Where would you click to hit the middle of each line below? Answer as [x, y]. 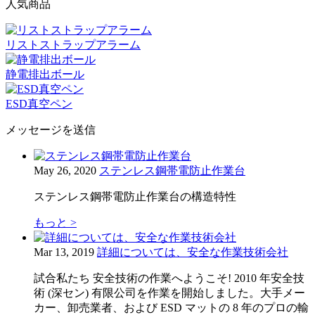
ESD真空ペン [39, 103]
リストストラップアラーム [73, 44]
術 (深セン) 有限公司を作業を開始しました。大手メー [169, 292]
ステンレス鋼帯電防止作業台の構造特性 [135, 196]
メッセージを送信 [51, 129]
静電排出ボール [45, 74]
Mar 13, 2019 [64, 252]
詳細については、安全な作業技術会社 [193, 252]
